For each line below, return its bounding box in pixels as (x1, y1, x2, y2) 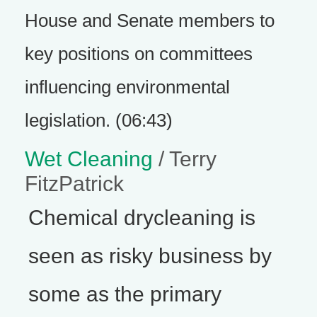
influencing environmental (25, 76, 230, 98)
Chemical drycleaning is (28, 205, 255, 229)
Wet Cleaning (25, 146, 153, 171)
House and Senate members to (25, 10, 275, 31)
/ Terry (153, 146, 217, 171)
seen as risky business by (28, 243, 272, 267)
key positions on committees (25, 43, 253, 64)
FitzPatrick (25, 171, 124, 195)
